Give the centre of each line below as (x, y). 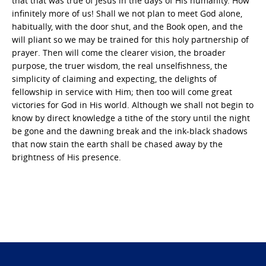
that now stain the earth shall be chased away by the (117, 144)
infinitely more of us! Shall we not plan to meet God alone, (127, 13)
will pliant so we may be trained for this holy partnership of (130, 39)
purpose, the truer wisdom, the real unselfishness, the (120, 65)
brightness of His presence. (66, 157)
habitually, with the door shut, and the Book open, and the (127, 26)
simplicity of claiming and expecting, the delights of (114, 78)
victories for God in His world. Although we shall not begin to (133, 104)
